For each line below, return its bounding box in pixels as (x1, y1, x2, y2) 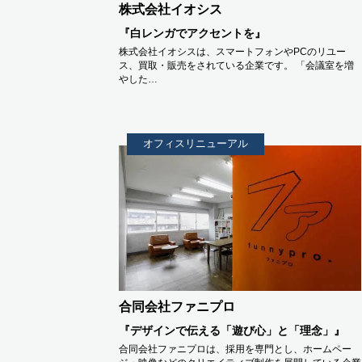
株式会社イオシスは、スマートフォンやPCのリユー (119, 46, 346, 57)
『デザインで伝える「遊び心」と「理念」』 (119, 324, 345, 337)
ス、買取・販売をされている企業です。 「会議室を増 (119, 60, 354, 71)
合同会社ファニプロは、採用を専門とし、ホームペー (119, 343, 351, 355)
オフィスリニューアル (143, 137, 248, 149)
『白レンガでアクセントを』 (119, 27, 266, 40)
